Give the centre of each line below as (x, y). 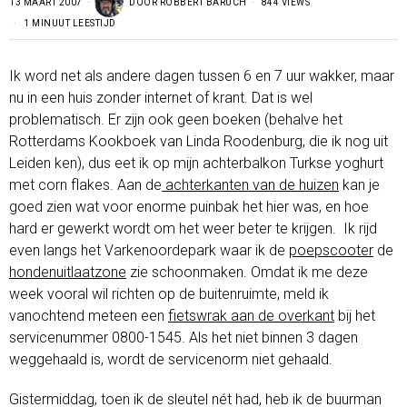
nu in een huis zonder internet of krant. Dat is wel (161, 97)
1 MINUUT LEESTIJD (69, 23)
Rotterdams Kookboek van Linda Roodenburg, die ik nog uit (199, 141)
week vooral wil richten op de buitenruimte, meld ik (169, 293)
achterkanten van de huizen (250, 184)
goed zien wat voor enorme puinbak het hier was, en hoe (189, 206)
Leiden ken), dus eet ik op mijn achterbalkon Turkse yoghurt (196, 163)
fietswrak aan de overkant (251, 315)
